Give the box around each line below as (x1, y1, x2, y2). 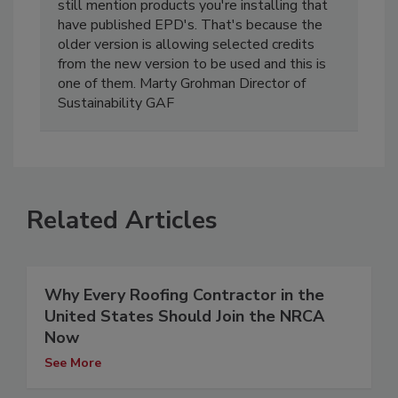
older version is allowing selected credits (58, 35, 314, 55)
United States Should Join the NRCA (44, 306, 324, 328)
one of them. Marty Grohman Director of (58, 74, 306, 94)
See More (44, 354, 101, 372)
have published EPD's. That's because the (58, 15, 322, 36)
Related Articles (27, 203, 218, 238)
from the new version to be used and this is (58, 54, 326, 75)
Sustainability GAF (58, 93, 174, 114)
